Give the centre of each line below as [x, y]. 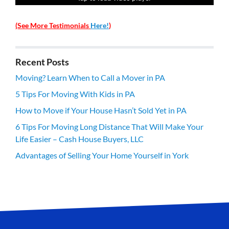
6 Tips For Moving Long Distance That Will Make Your [109, 127]
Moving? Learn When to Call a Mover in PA [90, 78]
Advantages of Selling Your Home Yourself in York [102, 155]
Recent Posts [42, 62]
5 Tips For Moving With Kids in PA [75, 94]
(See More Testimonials [53, 26]
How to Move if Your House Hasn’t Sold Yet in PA [101, 110]
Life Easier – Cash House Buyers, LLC [79, 139]
